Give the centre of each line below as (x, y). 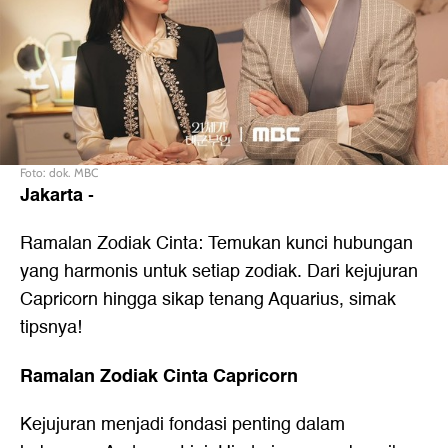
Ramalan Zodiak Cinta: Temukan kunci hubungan (216, 244)
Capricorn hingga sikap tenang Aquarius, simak (208, 300)
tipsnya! (51, 328)
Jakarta (51, 195)
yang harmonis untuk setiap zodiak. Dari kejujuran (219, 272)
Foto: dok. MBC (59, 173)
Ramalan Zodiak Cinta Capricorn (159, 376)
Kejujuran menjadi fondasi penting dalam (182, 425)
